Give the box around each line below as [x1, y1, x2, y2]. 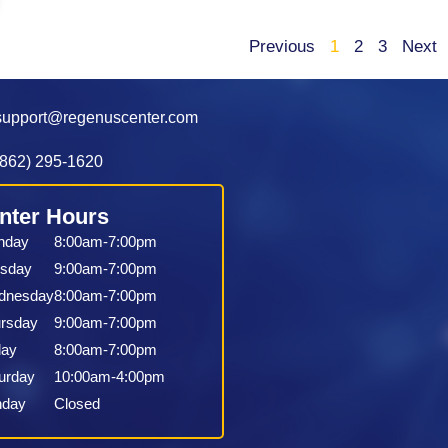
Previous [248, 37, 315, 57]
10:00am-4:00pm [53, 367, 165, 385]
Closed [53, 394, 100, 412]
